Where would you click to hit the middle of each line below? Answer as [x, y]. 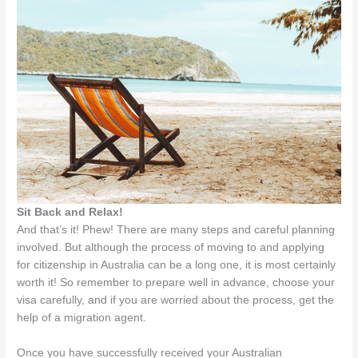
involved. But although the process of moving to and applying [171, 248]
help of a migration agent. [82, 318]
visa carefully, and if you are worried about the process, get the [176, 300]
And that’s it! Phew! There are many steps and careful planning [176, 230]
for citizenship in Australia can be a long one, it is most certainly [177, 265]
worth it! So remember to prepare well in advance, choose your [176, 283]
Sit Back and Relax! [70, 213]
